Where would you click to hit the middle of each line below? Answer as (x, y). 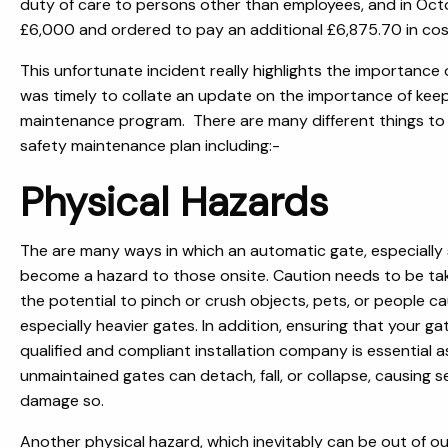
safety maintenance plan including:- (150, 145)
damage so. (62, 400)
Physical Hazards (174, 202)
